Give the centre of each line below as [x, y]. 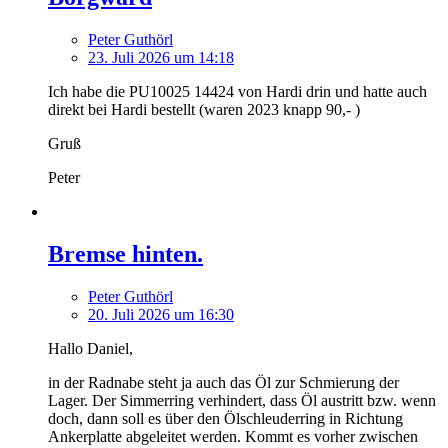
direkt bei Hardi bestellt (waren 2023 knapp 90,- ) [204, 109]
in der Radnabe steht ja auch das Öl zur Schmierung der [223, 382]
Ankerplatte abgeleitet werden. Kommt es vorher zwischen [233, 436]
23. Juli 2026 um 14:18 [161, 57]
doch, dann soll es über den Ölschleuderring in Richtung [225, 418]
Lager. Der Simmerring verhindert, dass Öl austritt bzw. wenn [242, 400]
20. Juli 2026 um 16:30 [161, 314]
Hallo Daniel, [90, 348]
